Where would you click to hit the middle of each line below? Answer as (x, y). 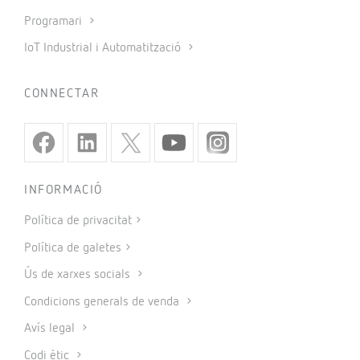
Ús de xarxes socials (79, 275)
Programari (55, 21)
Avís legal (51, 329)
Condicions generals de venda (103, 302)
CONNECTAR (62, 94)
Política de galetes (73, 248)
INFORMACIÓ (63, 191)
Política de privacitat (78, 221)
